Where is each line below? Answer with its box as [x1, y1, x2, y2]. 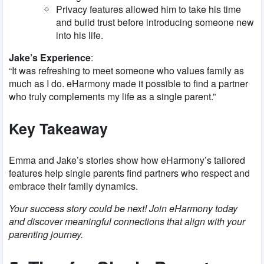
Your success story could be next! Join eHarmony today [9, 202, 237, 216]
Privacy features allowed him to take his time [56, 2, 241, 16]
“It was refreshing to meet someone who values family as [9, 64, 244, 78]
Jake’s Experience [9, 51, 91, 65]
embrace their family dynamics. [9, 179, 138, 193]
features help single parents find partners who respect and [9, 166, 250, 180]
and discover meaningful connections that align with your [9, 214, 245, 229]
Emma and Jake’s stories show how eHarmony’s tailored [9, 153, 245, 167]
